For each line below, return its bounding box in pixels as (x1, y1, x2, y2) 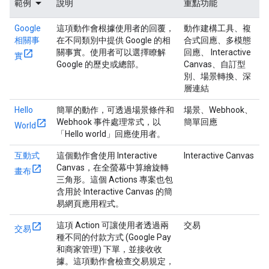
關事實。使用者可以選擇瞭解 (56, 47, 166, 57)
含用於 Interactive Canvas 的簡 (56, 187, 172, 196)
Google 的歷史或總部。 (56, 59, 144, 69)
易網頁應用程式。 (56, 199, 124, 208)
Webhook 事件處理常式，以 (56, 117, 161, 127)
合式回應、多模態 (184, 35, 251, 45)
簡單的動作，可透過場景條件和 (56, 105, 174, 115)
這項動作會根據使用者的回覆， (56, 23, 174, 33)
